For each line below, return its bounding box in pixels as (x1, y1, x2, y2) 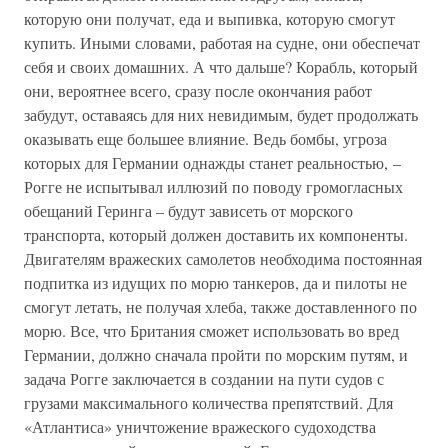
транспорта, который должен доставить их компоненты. (24, 224, 408, 245)
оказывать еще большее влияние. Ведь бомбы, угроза (24, 128, 387, 149)
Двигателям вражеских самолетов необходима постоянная (24, 248, 422, 269)
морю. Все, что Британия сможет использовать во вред (24, 320, 399, 341)
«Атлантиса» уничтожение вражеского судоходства (24, 416, 376, 437)
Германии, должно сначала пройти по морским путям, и (24, 344, 408, 365)
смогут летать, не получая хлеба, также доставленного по (24, 296, 417, 317)
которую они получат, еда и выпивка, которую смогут (24, 8, 395, 29)
